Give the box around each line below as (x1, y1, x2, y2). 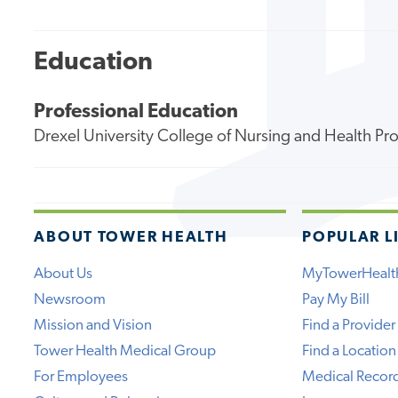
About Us (34, 266, 93, 282)
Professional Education (34, 102, 239, 123)
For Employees (34, 369, 129, 385)
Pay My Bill (302, 291, 370, 307)
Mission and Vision (34, 317, 153, 333)
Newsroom (34, 291, 107, 307)
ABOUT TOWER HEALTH (34, 229, 228, 245)
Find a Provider (302, 317, 396, 333)
